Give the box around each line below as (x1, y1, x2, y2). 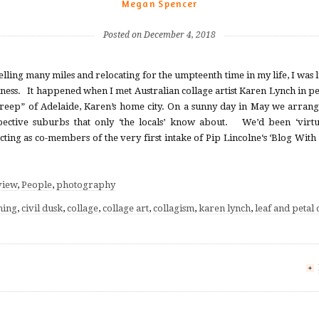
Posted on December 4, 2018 (103, 30, 216, 40)
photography (56, 179, 115, 190)
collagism (153, 203, 194, 214)
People (21, 179, 52, 190)
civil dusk (21, 203, 63, 214)
